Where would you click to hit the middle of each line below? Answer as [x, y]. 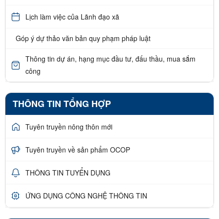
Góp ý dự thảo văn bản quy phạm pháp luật [83, 38]
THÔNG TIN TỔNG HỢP [62, 104]
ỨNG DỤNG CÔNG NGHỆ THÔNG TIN [86, 195]
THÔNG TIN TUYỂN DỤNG [68, 172]
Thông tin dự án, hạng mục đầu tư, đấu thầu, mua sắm [110, 59]
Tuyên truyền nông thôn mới [69, 126]
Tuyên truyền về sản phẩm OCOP [78, 149]
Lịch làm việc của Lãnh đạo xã [72, 16]
